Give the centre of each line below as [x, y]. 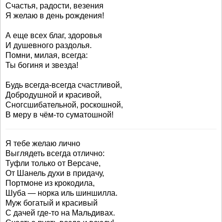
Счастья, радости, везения [55, 6]
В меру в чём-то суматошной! [59, 115]
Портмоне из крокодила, [50, 183]
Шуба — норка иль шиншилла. [61, 193]
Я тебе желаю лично [43, 143]
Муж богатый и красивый [52, 203]
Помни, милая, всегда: [47, 55]
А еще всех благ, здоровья [54, 35]
